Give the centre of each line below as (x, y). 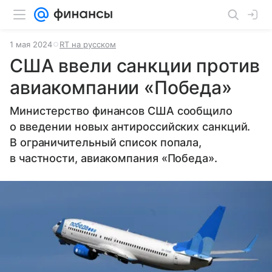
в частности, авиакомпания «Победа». (114, 158)
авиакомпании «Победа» (121, 87)
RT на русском (88, 44)
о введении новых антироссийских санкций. (130, 127)
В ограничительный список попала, (106, 142)
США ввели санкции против (135, 66)
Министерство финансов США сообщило (121, 111)
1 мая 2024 (31, 44)
